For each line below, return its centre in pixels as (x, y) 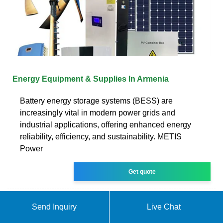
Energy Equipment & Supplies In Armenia (91, 79)
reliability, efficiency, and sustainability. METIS (101, 136)
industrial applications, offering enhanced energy (106, 124)
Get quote (142, 171)
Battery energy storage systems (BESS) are (96, 101)
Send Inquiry (55, 207)
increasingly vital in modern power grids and (98, 112)
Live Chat (164, 207)
